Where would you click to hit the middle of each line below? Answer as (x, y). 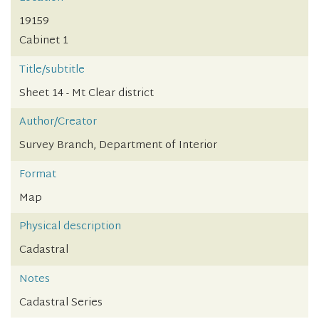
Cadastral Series (61, 303)
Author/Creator (58, 122)
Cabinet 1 (44, 41)
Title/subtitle (52, 70)
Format (38, 174)
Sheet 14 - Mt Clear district (87, 93)
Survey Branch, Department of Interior (118, 146)
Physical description (70, 227)
